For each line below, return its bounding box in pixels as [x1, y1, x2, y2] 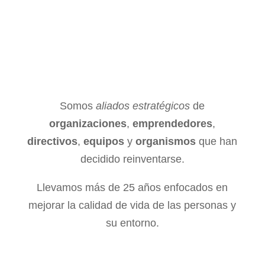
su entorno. [105, 217, 159, 229]
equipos [83, 135, 125, 147]
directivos [27, 135, 78, 147]
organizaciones [49, 118, 127, 130]
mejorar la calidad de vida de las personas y [28, 199, 237, 211]
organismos [135, 135, 196, 147]
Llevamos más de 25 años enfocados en [37, 182, 228, 193]
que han [196, 135, 238, 147]
